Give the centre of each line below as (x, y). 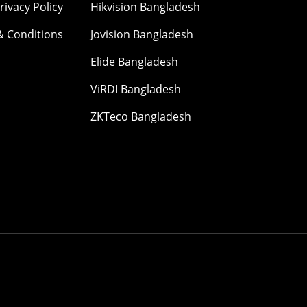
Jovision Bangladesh (142, 35)
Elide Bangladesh (134, 62)
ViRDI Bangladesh (136, 89)
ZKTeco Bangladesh (141, 117)
